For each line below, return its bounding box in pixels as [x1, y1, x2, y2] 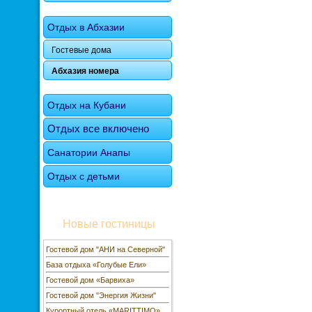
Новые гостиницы [60, 218, 155, 230]
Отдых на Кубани [47, 100, 126, 111]
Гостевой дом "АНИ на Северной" [46, 245, 165, 253]
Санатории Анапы [47, 147, 130, 158]
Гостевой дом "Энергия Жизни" [46, 291, 156, 299]
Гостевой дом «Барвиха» [46, 276, 134, 284]
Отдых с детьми [47, 171, 120, 182]
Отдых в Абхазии [47, 22, 125, 33]
